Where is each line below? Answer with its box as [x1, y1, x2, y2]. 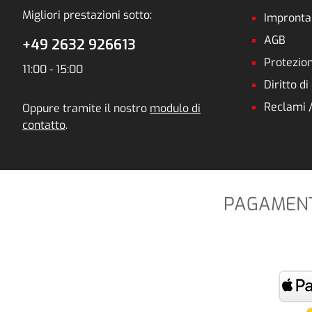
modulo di [150, 101, 201, 116]
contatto [22, 118, 65, 133]
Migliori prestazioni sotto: [22, 8, 152, 23]
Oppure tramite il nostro [22, 101, 150, 116]
